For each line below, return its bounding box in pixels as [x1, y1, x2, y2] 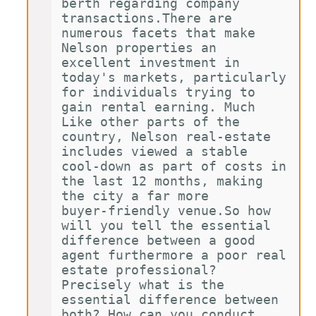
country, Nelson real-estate [61, 129, 279, 144]
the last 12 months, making [61, 174, 271, 188]
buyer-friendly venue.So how [61, 203, 279, 218]
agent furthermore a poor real [61, 248, 294, 262]
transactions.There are [61, 11, 240, 25]
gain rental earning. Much [61, 99, 263, 114]
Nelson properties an [61, 40, 224, 55]
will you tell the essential [61, 218, 279, 233]
